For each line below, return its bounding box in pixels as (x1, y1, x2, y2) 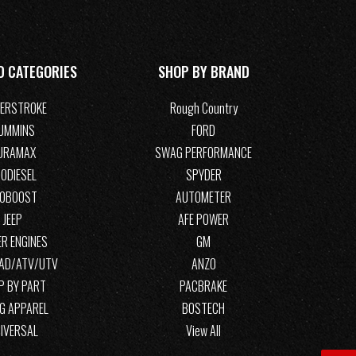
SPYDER (185, 165, 222, 185)
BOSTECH (182, 299, 225, 319)
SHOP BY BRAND (157, 61, 250, 83)
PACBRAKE (180, 277, 227, 296)
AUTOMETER (176, 188, 231, 207)
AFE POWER (178, 210, 229, 230)
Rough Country (169, 99, 238, 118)
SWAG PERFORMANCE (155, 143, 252, 163)
